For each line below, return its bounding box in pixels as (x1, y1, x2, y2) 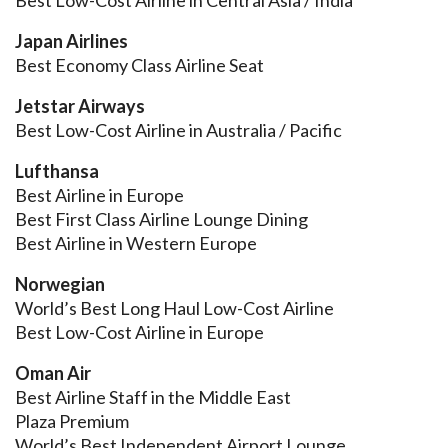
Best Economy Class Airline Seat (15, 54, 264, 77)
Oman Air (15, 362, 91, 385)
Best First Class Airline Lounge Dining (15, 208, 308, 231)
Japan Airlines (15, 30, 128, 53)
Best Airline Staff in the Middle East (15, 386, 291, 409)
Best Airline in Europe (15, 184, 184, 207)
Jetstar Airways (15, 95, 145, 118)
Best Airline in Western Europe (15, 232, 257, 255)
